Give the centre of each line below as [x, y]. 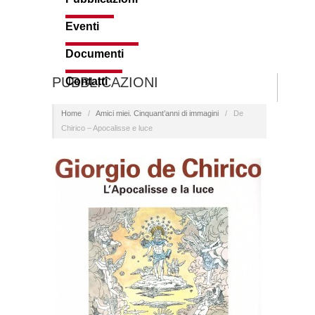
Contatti [87, 82]
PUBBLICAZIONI [105, 83]
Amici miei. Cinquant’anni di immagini [157, 114]
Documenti [95, 54]
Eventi [83, 27]
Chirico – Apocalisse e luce [107, 128]
